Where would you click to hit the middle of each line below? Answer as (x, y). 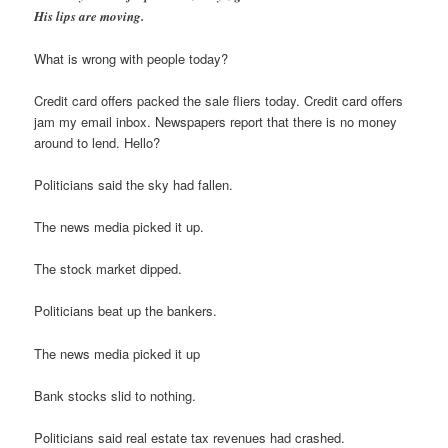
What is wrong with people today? (131, 58)
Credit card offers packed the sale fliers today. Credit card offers (219, 100)
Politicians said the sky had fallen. (134, 185)
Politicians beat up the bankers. (126, 311)
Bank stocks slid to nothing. (115, 395)
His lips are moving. (89, 15)
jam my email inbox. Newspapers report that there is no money (216, 121)
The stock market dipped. (108, 269)
